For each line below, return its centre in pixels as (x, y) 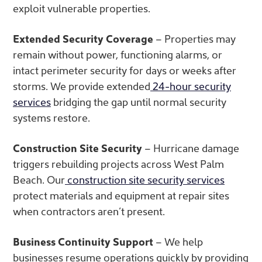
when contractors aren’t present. (89, 211)
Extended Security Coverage (83, 39)
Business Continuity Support (83, 242)
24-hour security (192, 86)
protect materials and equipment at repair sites (121, 195)
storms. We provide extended (82, 86)
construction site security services (146, 180)
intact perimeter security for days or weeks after (125, 70)
